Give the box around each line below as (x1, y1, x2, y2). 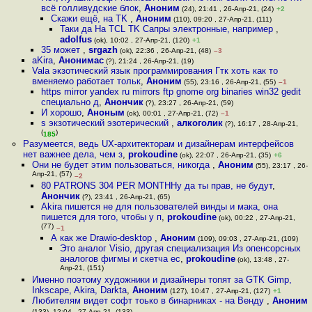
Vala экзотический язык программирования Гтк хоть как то (31, 65, 278, 76)
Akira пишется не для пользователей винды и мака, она (41, 201, 279, 212)
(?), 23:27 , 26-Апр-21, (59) (143, 99, 234, 107)
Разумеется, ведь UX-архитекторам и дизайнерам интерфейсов (22, 139, 294, 149)
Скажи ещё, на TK (50, 13, 130, 24)
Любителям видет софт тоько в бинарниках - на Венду (31, 295, 267, 306)
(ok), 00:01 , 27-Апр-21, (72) (125, 109, 219, 117)
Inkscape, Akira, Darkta (31, 285, 127, 295)
